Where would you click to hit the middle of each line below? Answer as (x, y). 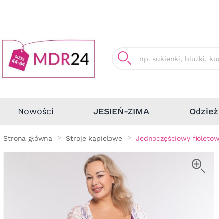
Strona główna (28, 138)
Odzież (203, 111)
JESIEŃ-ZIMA (121, 111)
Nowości (36, 111)
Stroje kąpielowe (94, 138)
